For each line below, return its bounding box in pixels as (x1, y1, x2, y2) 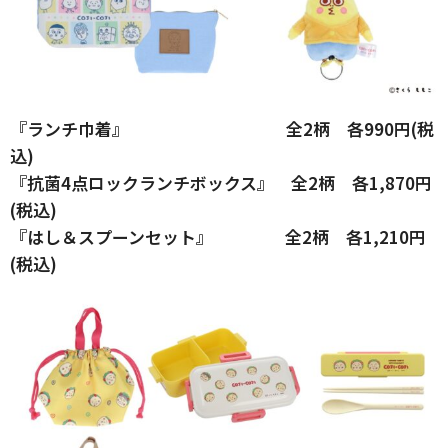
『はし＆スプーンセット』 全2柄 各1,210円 (10, 224, 426, 250)
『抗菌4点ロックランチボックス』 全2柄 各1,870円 (10, 170, 432, 196)
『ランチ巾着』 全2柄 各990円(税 (10, 116, 434, 142)
